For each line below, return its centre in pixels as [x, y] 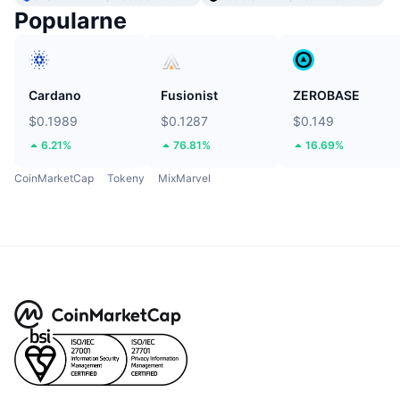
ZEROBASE [326, 96]
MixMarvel [184, 179]
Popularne [71, 21]
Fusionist [189, 96]
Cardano [55, 96]
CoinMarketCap [54, 179]
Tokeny [126, 179]
